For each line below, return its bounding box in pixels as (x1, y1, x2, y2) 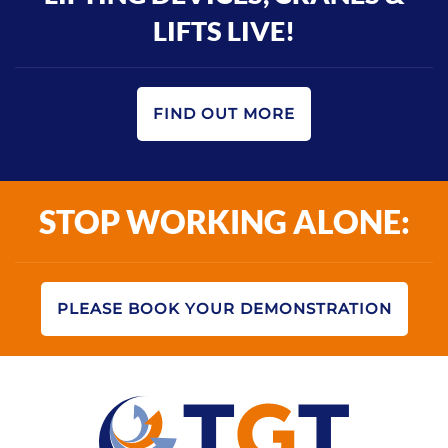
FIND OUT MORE (153, 104, 295, 124)
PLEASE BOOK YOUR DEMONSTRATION (56, 299, 392, 319)
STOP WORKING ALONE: (38, 202, 410, 242)
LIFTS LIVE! (153, 14, 295, 48)
